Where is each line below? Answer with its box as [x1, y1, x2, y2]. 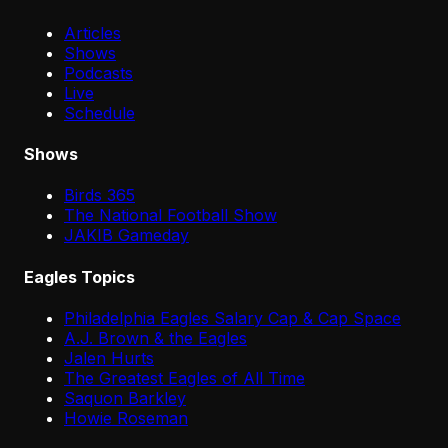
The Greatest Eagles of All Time [64, 367, 305, 388]
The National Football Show [64, 205, 277, 226]
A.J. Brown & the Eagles [64, 327, 247, 348]
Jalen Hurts [64, 347, 154, 368]
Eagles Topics [24, 266, 135, 287]
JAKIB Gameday [64, 225, 189, 246]
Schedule [64, 102, 135, 123]
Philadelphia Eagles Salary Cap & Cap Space [64, 307, 401, 328]
